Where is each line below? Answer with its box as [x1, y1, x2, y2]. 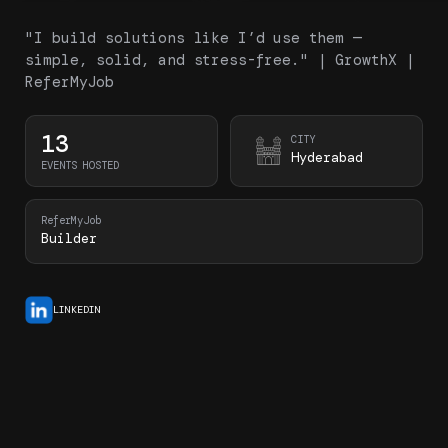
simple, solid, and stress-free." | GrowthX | [25, 50, 415, 71]
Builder [41, 229, 98, 247]
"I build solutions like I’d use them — [25, 28, 362, 49]
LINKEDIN [53, 303, 102, 317]
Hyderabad [290, 148, 363, 166]
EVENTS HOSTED [41, 157, 120, 172]
